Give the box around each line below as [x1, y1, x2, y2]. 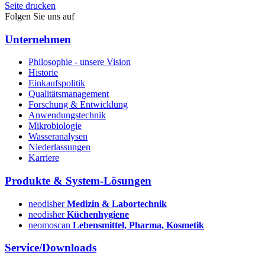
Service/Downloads [5, 241, 96, 254]
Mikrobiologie [28, 121, 82, 131]
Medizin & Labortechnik [67, 198, 167, 209]
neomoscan [28, 219, 73, 230]
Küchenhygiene [67, 209, 129, 219]
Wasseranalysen [28, 131, 88, 142]
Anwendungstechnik [28, 110, 106, 121]
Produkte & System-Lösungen [5, 174, 151, 188]
